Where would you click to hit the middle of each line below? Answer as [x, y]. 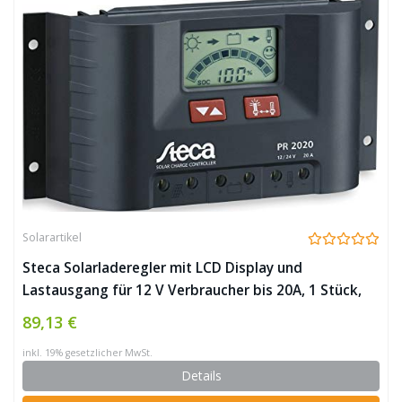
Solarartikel [52, 237]
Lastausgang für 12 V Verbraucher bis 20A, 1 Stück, [192, 290]
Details [201, 376]
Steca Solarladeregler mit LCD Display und [162, 268]
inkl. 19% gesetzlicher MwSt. [87, 353]
